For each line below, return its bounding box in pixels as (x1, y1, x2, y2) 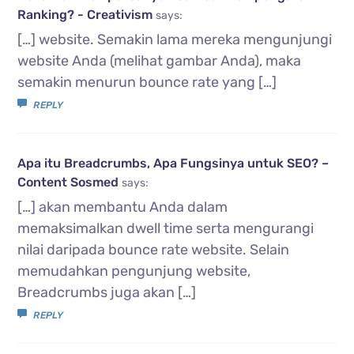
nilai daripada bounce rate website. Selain (17, 240, 290, 258)
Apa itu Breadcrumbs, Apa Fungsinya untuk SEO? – (17, 155, 330, 171)
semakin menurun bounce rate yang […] (17, 73, 277, 91)
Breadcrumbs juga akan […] (17, 283, 197, 301)
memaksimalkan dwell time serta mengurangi (17, 219, 314, 237)
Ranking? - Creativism (17, 6, 153, 22)
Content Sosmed (17, 174, 119, 190)
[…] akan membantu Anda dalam (17, 198, 228, 216)
